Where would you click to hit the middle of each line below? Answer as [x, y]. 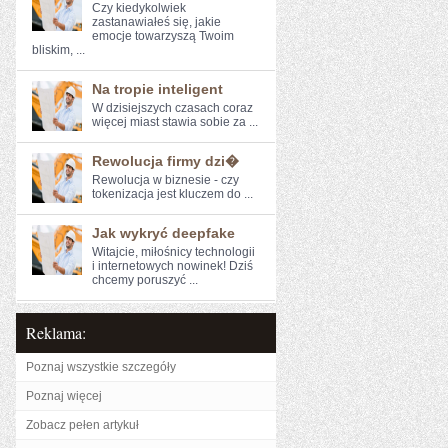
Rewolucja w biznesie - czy [165, 180]
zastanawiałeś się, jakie [156, 22]
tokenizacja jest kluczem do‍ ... [172, 194]
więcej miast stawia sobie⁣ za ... [175, 122]
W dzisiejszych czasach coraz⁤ [172, 108]
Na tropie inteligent [157, 89]
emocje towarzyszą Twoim [163, 36]
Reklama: [56, 332]
